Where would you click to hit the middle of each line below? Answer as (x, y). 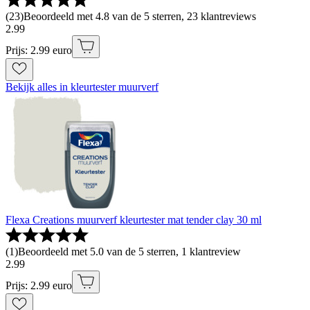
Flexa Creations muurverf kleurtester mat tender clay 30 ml (134, 220)
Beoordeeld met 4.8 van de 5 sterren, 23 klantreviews (140, 17)
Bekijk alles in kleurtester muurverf (82, 87)
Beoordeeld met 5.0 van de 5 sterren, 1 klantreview (129, 252)
